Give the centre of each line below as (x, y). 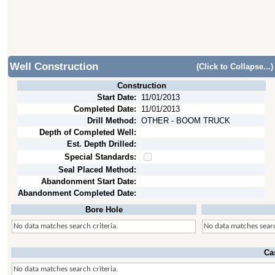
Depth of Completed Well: (88, 132)
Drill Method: (112, 121)
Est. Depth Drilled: (102, 144)
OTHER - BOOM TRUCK (186, 121)
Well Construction (54, 67)
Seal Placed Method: (97, 170)
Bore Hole (104, 210)
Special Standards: (100, 157)
